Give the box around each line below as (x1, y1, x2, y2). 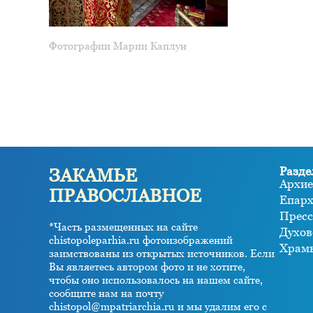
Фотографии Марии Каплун (48, 39, 187, 52)
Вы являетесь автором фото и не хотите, (48, 261, 245, 273)
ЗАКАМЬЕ (48, 166, 137, 187)
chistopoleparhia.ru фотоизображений (48, 234, 233, 247)
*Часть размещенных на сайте (48, 221, 198, 233)
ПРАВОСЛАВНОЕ (48, 186, 201, 207)
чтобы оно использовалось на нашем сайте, (48, 274, 263, 286)
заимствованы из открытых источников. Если (48, 247, 275, 260)
